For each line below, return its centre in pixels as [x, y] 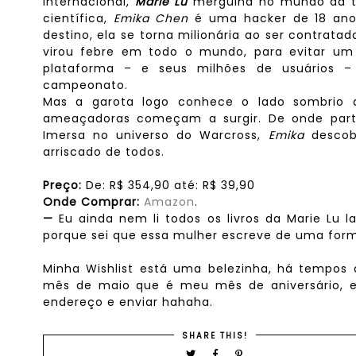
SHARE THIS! [215, 336]
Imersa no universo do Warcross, [155, 135]
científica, [78, 18]
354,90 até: [163, 185]
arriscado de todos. [103, 152]
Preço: [62, 185]
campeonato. [85, 85]
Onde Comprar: [91, 202]
